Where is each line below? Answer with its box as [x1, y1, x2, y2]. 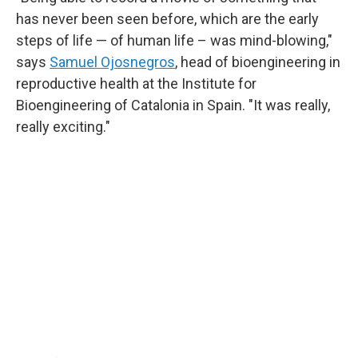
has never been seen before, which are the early [16, 10, 319, 27]
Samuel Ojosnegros [50, 54, 175, 70]
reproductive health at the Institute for [16, 75, 257, 92]
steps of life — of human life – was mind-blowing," [16, 32, 332, 49]
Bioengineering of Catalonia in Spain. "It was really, [16, 97, 330, 113]
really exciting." [16, 118, 110, 135]
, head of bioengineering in [175, 54, 340, 70]
